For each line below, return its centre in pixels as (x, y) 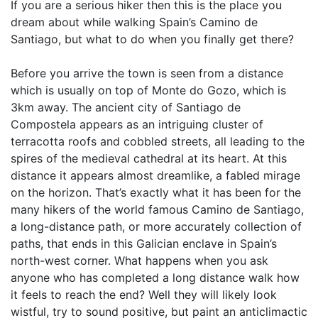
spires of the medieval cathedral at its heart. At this (149, 158)
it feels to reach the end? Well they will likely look (144, 295)
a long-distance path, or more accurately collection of (156, 226)
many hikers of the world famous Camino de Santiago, (157, 209)
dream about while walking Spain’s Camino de (134, 22)
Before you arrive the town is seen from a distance (147, 73)
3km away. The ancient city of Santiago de (126, 107)
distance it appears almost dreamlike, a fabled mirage (155, 175)
